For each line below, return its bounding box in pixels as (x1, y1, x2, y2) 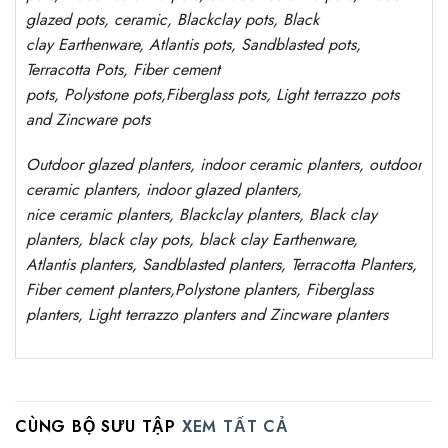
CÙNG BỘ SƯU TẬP (15, 415, 177, 439)
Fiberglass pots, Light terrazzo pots (166, 82, 399, 106)
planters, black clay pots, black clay (26, 228, 272, 252)
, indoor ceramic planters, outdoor (190, 153, 422, 177)
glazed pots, (26, 7, 114, 31)
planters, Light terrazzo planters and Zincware (26, 303, 331, 327)
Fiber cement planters (26, 278, 170, 302)
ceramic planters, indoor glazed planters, (26, 178, 302, 202)
